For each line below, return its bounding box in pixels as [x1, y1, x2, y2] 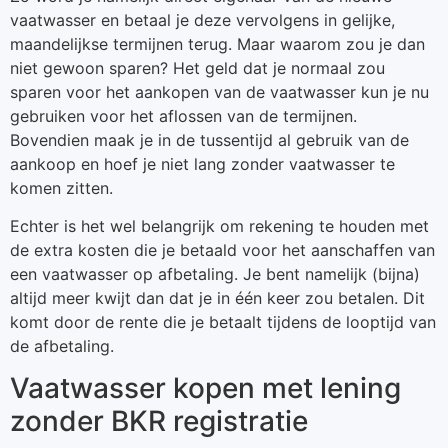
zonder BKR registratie [10, 404, 308, 439]
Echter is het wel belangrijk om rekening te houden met [10, 216, 429, 237]
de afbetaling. [10, 336, 114, 357]
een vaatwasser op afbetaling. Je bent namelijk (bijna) [10, 264, 420, 285]
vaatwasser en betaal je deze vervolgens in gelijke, [10, 9, 395, 30]
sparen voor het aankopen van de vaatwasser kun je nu [10, 81, 429, 102]
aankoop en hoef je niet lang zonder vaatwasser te [10, 153, 395, 174]
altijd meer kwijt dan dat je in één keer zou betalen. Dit [10, 288, 425, 309]
